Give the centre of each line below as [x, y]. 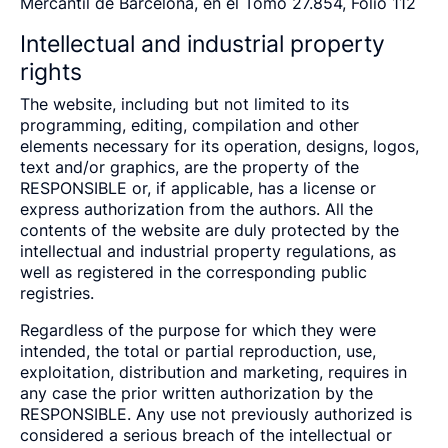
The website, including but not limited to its [184, 104]
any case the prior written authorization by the [196, 393]
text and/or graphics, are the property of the [189, 167]
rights [51, 71]
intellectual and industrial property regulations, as [208, 251]
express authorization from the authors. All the [196, 209]
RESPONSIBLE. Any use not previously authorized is [216, 414]
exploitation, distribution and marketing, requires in [213, 372]
